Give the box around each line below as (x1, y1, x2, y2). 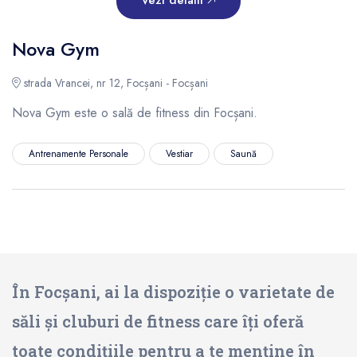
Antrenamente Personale (29, 147, 128, 161)
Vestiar (166, 147, 193, 161)
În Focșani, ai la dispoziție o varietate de (12, 281, 335, 302)
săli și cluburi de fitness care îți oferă (12, 311, 304, 331)
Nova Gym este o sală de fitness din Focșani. (12, 103, 257, 122)
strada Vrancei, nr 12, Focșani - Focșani (21, 74, 208, 91)
